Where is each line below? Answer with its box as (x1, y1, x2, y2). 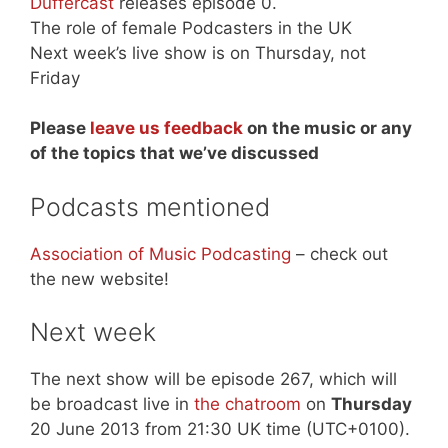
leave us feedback (90, 118, 243, 139)
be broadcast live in (30, 394, 194, 415)
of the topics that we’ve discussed (30, 143, 319, 164)
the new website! (30, 268, 169, 289)
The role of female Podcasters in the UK (30, 17, 352, 38)
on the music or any (243, 118, 412, 139)
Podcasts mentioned (30, 191, 270, 222)
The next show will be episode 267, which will (30, 369, 397, 390)
